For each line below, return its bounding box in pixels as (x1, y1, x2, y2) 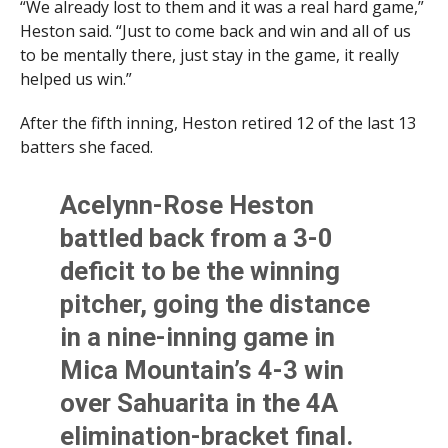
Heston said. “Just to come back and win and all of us (19, 20, 411, 43)
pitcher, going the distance (60, 289, 371, 320)
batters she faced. (19, 136, 153, 159)
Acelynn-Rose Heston (60, 190, 315, 221)
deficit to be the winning (60, 256, 341, 287)
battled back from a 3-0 (60, 223, 334, 254)
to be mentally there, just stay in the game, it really (19, 44, 399, 67)
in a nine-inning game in (60, 322, 336, 353)
